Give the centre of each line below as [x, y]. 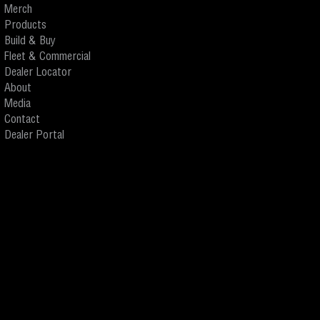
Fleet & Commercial [47, 57]
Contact [22, 120]
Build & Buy [30, 42]
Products [25, 26]
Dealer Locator [38, 73]
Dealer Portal [34, 136]
